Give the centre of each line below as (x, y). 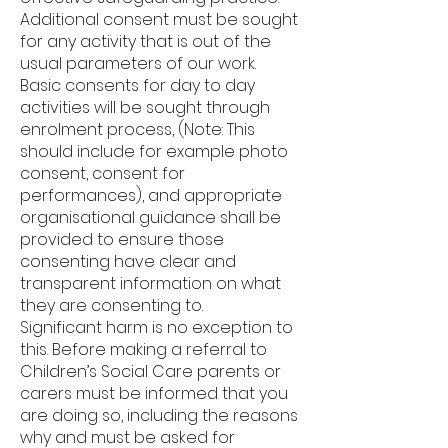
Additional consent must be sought (159, 19)
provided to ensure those (122, 239)
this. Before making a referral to (143, 349)
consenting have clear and (128, 261)
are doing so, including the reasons (159, 415)
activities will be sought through (145, 107)
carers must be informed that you (154, 393)
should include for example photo (154, 151)
